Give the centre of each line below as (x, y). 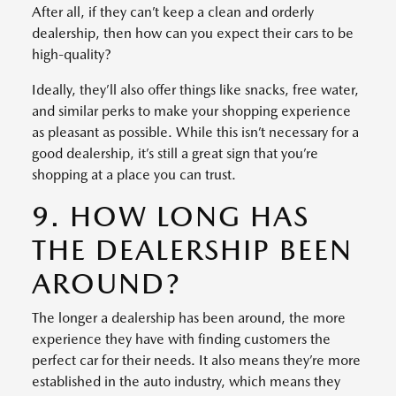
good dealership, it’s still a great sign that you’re (175, 153)
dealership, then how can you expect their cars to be (193, 33)
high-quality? (72, 54)
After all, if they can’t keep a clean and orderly (173, 11)
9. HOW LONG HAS (171, 216)
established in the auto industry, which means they (186, 381)
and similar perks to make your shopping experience (191, 110)
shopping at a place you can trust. (134, 174)
